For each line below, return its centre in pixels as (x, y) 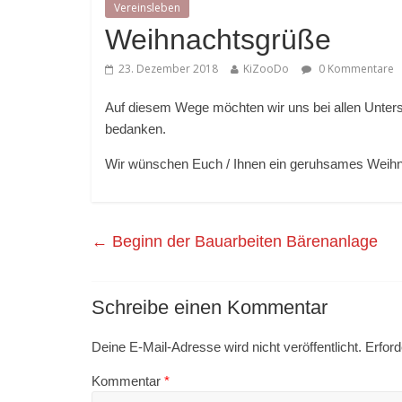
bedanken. (135, 129)
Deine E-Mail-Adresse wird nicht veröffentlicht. (227, 347)
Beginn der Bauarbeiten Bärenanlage (243, 242)
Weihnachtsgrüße (218, 40)
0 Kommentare (355, 69)
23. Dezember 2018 (168, 69)
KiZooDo (266, 69)
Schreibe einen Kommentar (210, 308)
